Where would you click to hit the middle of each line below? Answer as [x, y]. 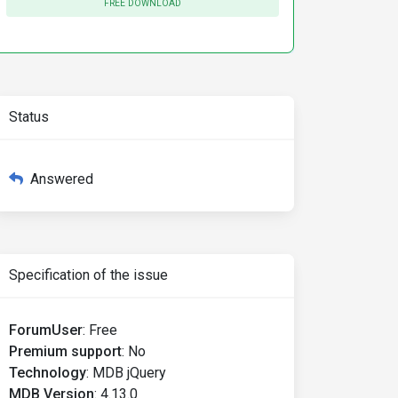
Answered [62, 179]
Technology [48, 373]
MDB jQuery [129, 373]
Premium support [65, 351]
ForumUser [46, 330]
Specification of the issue [88, 275]
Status [29, 117]
